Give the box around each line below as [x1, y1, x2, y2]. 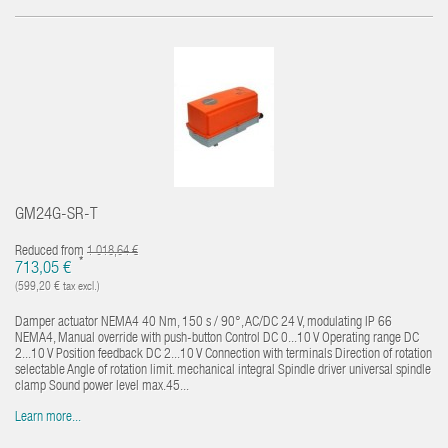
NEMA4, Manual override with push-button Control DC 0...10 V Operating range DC [15, 331, 419, 346]
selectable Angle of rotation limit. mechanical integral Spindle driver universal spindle [15, 363, 431, 378]
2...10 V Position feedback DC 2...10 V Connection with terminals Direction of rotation [15, 347, 432, 362]
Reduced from [15, 244, 87, 259]
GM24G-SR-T [15, 206, 98, 224]
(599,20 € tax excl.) [15, 280, 100, 293]
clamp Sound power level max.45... [15, 379, 189, 394]
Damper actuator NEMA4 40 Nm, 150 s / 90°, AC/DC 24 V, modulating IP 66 [15, 315, 392, 330]
